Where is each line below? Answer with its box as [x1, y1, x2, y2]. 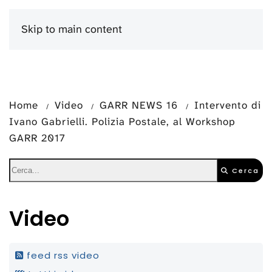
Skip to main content [21, 22, 122, 36]
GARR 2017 [9, 131, 66, 144]
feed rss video [24, 249, 100, 262]
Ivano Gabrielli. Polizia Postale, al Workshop [9, 115, 236, 128]
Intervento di [194, 98, 261, 112]
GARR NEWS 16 [100, 98, 178, 112]
